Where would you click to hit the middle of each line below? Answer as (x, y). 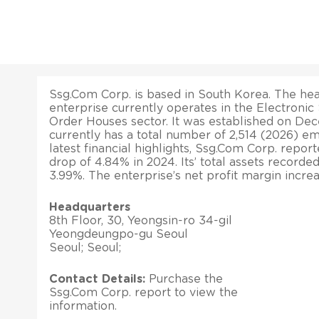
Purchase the (184, 279)
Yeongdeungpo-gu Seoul (119, 234)
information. (83, 306)
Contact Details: (97, 279)
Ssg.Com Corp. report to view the (143, 292)
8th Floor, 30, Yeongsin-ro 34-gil (141, 220)
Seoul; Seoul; (85, 247)
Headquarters (90, 207)
